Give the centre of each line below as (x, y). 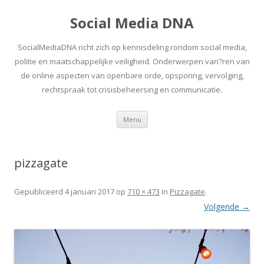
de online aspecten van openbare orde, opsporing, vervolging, (132, 75)
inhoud (161, 131)
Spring (159, 115)
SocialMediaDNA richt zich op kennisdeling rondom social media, (132, 47)
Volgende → (227, 207)
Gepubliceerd (39, 192)
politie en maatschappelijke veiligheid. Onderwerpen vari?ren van (132, 61)
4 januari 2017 (90, 192)
